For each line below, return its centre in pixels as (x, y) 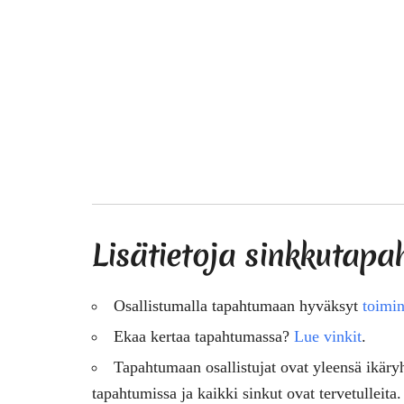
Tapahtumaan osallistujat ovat (213, 367)
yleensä (337, 367)
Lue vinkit (328, 336)
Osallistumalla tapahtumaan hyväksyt (238, 305)
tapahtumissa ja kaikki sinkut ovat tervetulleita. (247, 393)
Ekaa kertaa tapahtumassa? (204, 336)
